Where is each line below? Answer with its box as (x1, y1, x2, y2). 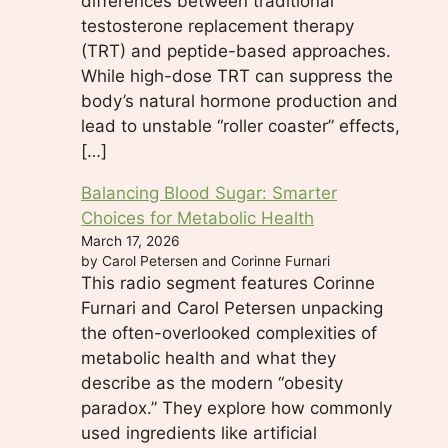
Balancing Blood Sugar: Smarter (81, 182, 337, 203)
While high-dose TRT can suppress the (81, 65, 393, 86)
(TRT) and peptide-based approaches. (81, 40, 391, 61)
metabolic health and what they (81, 347, 336, 368)
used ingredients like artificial (81, 422, 317, 443)
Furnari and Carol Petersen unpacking (81, 297, 383, 318)
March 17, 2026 (81, 232, 180, 249)
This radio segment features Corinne (81, 272, 375, 293)
